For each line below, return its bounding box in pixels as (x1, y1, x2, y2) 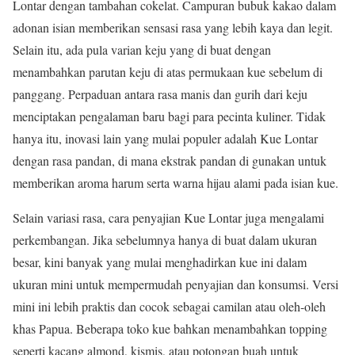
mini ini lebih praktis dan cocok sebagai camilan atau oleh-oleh (13, 298, 326, 315)
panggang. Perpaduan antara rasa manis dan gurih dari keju (13, 86, 307, 103)
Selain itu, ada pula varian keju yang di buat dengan (13, 41, 271, 59)
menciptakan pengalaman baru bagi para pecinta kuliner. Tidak (13, 108, 326, 125)
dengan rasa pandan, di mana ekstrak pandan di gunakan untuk (13, 152, 326, 170)
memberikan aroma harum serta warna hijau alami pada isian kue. (13, 174, 338, 192)
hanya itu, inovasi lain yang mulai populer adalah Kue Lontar (13, 130, 318, 147)
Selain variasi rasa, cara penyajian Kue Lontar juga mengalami (13, 209, 324, 227)
